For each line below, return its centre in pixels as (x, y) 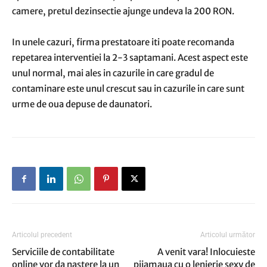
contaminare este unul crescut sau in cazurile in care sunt (128, 89)
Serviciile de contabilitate (63, 252)
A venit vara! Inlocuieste (206, 252)
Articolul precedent (42, 235)
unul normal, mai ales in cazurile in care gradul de (113, 73)
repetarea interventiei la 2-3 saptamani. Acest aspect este (130, 58)
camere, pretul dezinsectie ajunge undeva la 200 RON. (123, 11)
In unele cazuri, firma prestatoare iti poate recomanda (123, 42)
